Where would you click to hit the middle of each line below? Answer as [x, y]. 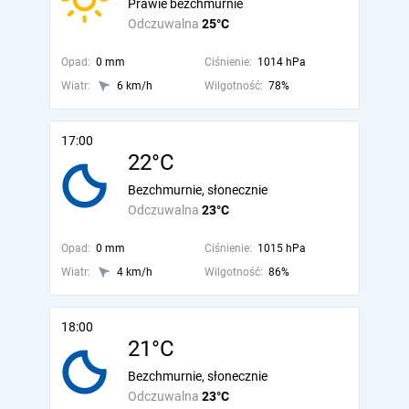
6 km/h [135, 86]
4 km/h [135, 272]
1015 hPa [281, 248]
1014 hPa [281, 62]
